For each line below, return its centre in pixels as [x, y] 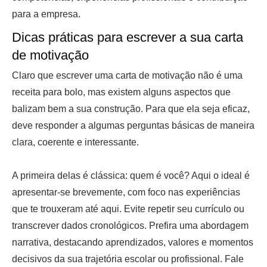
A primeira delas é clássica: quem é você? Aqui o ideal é [131, 175]
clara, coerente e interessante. [75, 142]
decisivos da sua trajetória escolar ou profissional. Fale [128, 259]
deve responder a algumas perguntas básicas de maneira [133, 125]
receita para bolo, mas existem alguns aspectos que [121, 92]
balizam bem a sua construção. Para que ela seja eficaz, [131, 108]
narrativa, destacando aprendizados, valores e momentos [133, 242]
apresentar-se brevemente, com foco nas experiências [126, 192]
